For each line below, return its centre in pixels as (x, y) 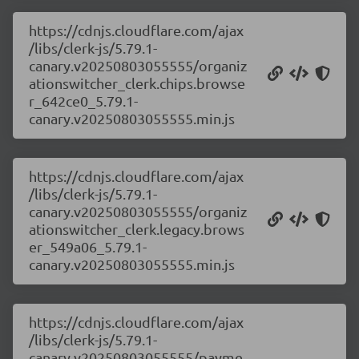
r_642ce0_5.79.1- (83, 101)
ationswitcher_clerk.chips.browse (137, 83)
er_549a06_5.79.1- (88, 246)
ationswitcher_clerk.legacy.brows (137, 229)
